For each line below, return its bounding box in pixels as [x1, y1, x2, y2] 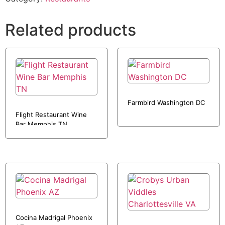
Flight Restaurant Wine [16, 110, 87, 119]
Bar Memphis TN [16, 120, 67, 128]
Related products [5, 20, 136, 40]
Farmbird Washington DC [127, 98, 205, 106]
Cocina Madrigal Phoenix [16, 213, 92, 221]
